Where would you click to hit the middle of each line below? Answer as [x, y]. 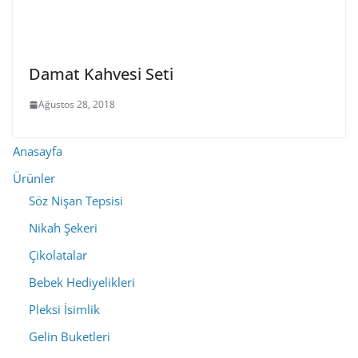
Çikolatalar [58, 255]
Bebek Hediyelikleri [82, 282]
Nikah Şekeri [63, 228]
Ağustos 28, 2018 [77, 105]
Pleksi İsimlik [64, 310]
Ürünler [34, 179]
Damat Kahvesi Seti [101, 74]
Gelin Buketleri [70, 337]
